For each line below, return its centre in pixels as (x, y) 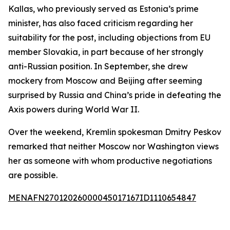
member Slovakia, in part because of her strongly (106, 52)
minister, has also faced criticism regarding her (101, 23)
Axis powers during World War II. (74, 109)
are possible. (33, 175)
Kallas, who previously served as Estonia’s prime (103, 9)
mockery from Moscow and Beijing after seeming (105, 81)
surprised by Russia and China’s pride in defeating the (115, 95)
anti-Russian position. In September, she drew (98, 66)
